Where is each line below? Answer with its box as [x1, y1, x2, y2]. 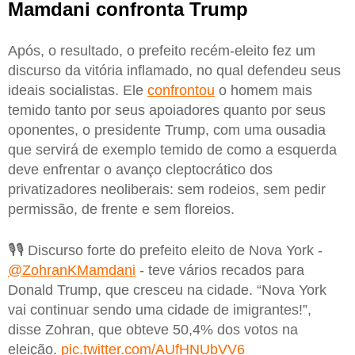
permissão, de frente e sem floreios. [8, 201, 235, 218]
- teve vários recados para [136, 261, 304, 278]
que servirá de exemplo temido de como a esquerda [8, 142, 337, 158]
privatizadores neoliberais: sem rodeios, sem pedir [8, 181, 326, 198]
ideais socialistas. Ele [8, 82, 147, 99]
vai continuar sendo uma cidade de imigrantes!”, [8, 301, 311, 318]
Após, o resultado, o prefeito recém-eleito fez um [8, 43, 315, 59]
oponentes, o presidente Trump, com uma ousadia [8, 122, 326, 139]
